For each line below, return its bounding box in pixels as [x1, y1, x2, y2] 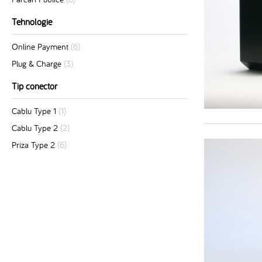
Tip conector [12, 80, 57, 92]
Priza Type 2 [12, 139, 55, 150]
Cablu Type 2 [12, 122, 58, 133]
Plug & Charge [12, 58, 61, 69]
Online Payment [12, 41, 68, 52]
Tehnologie [12, 16, 52, 27]
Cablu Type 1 [12, 105, 56, 116]
